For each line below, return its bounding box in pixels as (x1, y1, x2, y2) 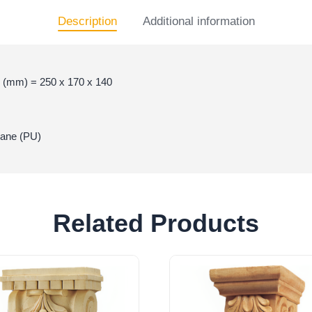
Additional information (142, 15, 255, 28)
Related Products (53, 209, 259, 237)
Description (57, 15, 117, 28)
